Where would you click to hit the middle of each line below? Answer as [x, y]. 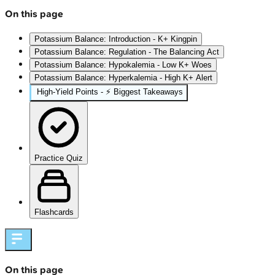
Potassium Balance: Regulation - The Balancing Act [127, 52]
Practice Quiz [59, 158]
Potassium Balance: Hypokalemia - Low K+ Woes [123, 65]
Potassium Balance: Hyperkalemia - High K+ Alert [123, 78]
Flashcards [54, 212]
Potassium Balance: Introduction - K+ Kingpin [116, 39]
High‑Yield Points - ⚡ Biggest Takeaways [110, 92]
